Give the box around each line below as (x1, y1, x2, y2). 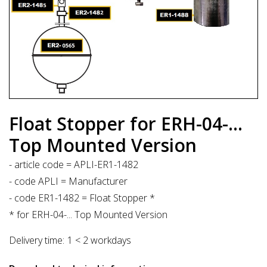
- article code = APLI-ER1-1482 (9, 157, 138, 171)
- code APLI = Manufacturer (9, 174, 128, 188)
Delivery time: (9, 233, 64, 247)
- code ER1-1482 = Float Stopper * (9, 191, 155, 204)
